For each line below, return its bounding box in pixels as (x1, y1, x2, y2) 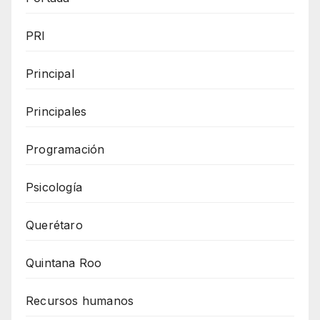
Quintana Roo (26, 256, 102, 271)
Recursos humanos (26, 294, 134, 309)
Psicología (26, 180, 82, 195)
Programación (26, 142, 105, 157)
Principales (26, 104, 87, 119)
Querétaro (26, 218, 83, 233)
